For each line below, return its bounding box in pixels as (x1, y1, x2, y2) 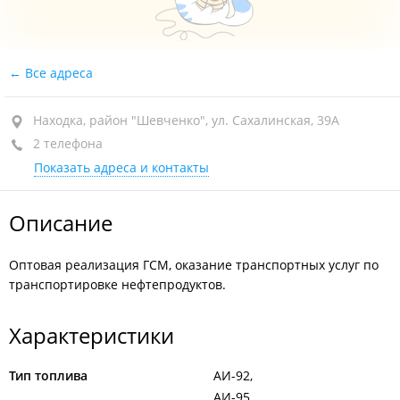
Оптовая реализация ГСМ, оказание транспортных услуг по (9, 256, 379, 273)
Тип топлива (9, 367, 87, 384)
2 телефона (29, 135, 103, 152)
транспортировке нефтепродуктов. (9, 276, 226, 293)
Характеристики (9, 321, 174, 350)
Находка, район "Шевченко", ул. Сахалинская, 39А (33, 112, 339, 129)
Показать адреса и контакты (34, 159, 209, 176)
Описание (9, 208, 112, 237)
